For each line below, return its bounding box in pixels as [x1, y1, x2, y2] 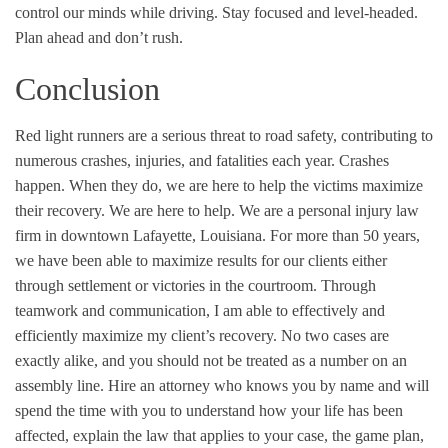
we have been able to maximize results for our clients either [15, 251, 387, 269]
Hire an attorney [104, 376, 210, 394]
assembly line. [15, 376, 104, 394]
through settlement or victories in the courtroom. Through [15, 276, 376, 294]
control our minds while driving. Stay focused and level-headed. [15, 3, 418, 21]
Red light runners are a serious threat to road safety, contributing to [15, 126, 433, 144]
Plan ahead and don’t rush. [15, 28, 183, 46]
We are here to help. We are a [105, 201, 298, 219]
